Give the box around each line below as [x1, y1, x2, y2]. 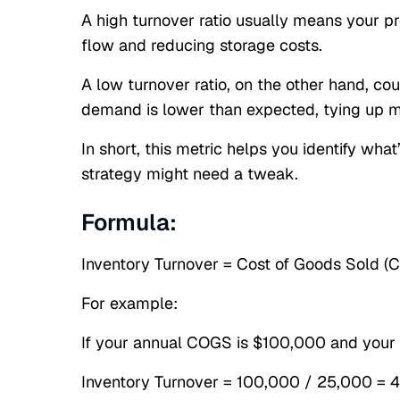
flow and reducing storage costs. [80, 35, 322, 55]
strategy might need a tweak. [80, 163, 298, 184]
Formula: [80, 207, 177, 237]
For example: [80, 293, 178, 313]
